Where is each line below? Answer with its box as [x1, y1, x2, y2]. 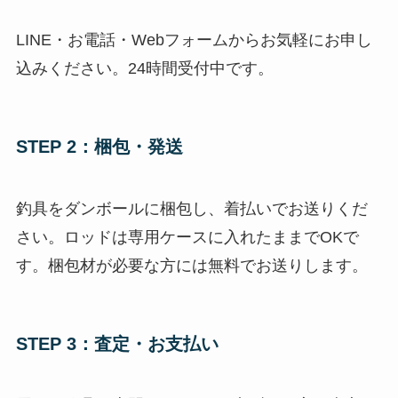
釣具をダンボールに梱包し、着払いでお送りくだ [15, 199, 368, 218]
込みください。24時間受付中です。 [15, 60, 274, 78]
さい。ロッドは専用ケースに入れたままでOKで [15, 227, 359, 246]
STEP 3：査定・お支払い [15, 334, 219, 354]
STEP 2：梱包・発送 [15, 137, 183, 157]
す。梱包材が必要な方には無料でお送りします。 [15, 256, 368, 275]
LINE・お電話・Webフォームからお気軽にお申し [15, 31, 372, 50]
